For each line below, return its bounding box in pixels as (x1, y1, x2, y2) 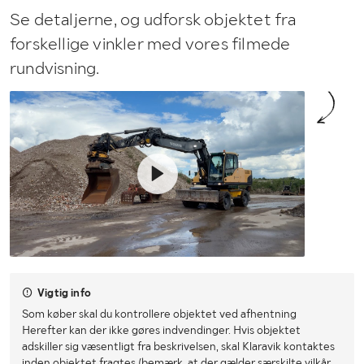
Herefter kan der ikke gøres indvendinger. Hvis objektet (22, 323, 301, 336)
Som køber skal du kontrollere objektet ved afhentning (22, 306, 297, 320)
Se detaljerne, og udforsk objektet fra (10, 8, 297, 29)
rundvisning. (10, 57, 100, 78)
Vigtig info (37, 285, 91, 299)
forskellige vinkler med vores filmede (10, 32, 291, 54)
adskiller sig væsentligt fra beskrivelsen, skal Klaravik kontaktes (22, 339, 335, 353)
